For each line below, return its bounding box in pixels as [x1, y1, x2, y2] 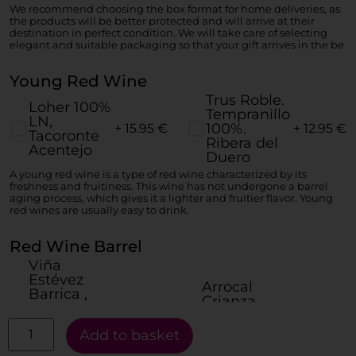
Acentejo [29, 141, 92, 160]
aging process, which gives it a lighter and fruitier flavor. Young [10, 192, 333, 205]
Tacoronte [29, 127, 99, 145]
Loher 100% [29, 99, 110, 117]
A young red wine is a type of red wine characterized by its [10, 168, 307, 181]
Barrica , [29, 285, 87, 304]
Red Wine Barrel [10, 237, 142, 257]
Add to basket [79, 327, 180, 345]
